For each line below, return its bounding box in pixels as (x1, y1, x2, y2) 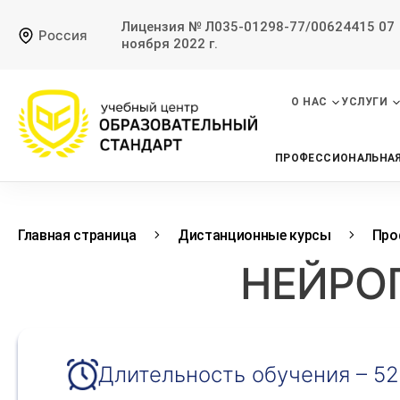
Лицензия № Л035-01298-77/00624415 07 (121, 19, 395, 35)
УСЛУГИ (341, 96, 388, 108)
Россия (38, 27, 87, 44)
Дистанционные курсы (177, 226, 331, 244)
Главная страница (18, 226, 137, 244)
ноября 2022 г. (121, 36, 218, 52)
